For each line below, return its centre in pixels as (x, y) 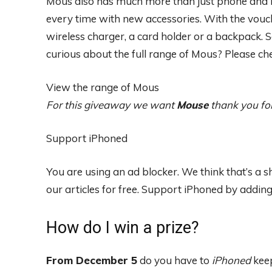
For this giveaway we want (111, 104)
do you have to (175, 260)
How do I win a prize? (123, 227)
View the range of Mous (103, 87)
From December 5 (92, 260)
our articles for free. (93, 189)
